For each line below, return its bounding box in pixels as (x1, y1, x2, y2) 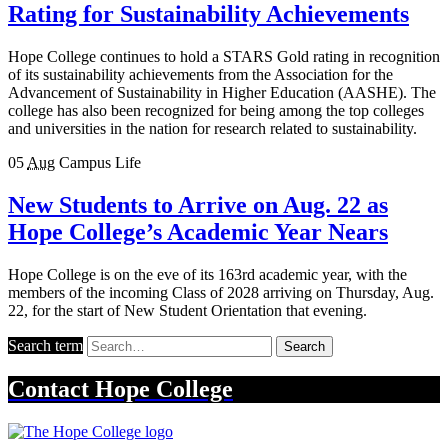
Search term (8, 336, 83, 354)
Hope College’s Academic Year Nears (8, 218, 388, 245)
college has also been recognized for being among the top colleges (8, 101, 424, 119)
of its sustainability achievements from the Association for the (8, 65, 393, 83)
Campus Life (59, 153, 141, 171)
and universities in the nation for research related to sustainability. (8, 119, 417, 137)
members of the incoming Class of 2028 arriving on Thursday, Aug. (8, 283, 434, 301)
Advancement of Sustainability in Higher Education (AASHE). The (8, 83, 436, 101)
